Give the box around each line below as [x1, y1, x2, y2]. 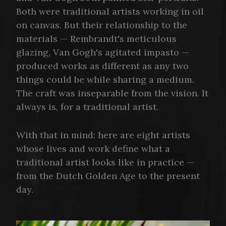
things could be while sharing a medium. [16, 73, 194, 85]
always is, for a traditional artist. [16, 100, 158, 112]
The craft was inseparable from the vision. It [16, 87, 208, 99]
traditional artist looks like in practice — [16, 156, 194, 168]
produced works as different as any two [16, 60, 189, 72]
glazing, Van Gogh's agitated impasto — [16, 46, 189, 58]
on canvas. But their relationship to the [16, 19, 187, 31]
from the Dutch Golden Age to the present [16, 169, 200, 182]
